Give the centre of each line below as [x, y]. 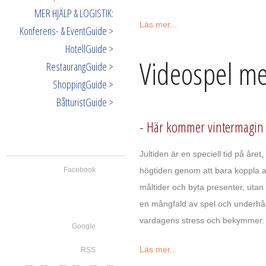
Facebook [80, 170]
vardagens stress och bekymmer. [202, 220]
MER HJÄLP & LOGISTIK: [74, 13]
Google [84, 226]
